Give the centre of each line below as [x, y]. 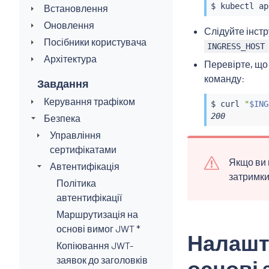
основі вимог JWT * [98, 228]
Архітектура [70, 58]
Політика [76, 183]
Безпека [62, 118]
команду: [224, 78]
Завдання [63, 83]
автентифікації [89, 197]
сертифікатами [83, 149]
